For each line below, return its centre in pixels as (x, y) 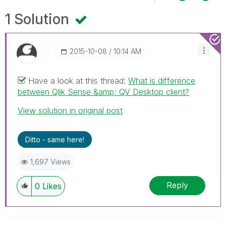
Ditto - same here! (55, 139)
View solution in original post (70, 110)
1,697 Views (50, 161)
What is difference (162, 80)
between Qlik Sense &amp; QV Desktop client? (103, 92)
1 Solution (39, 19)
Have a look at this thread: (78, 80)
